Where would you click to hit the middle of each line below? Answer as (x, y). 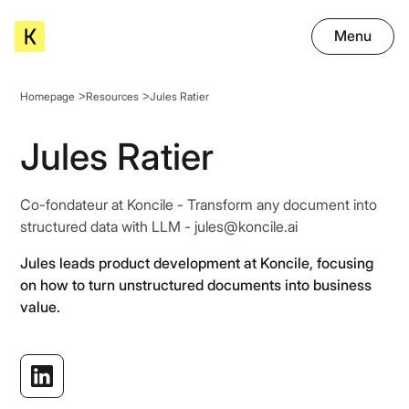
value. (41, 307)
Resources (113, 96)
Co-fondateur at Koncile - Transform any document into (199, 204)
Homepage (48, 96)
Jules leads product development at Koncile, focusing (197, 263)
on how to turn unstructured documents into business (196, 285)
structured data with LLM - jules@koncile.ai (159, 226)
